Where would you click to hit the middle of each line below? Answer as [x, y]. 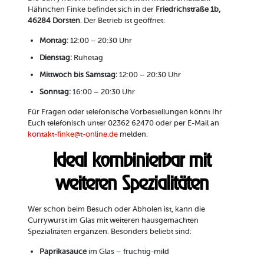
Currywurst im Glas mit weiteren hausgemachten [113, 220]
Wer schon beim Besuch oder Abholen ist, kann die [116, 209]
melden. [133, 134]
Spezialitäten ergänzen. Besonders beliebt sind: [109, 232]
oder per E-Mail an [186, 123]
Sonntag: [55, 92]
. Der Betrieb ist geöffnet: [122, 21]
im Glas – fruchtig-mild [128, 252]
